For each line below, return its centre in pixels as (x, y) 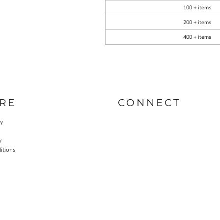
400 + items (197, 37)
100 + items (197, 8)
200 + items (197, 22)
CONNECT (149, 102)
